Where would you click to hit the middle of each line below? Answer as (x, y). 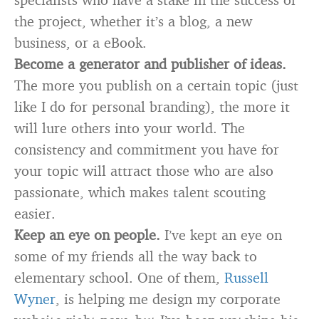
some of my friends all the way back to (136, 256)
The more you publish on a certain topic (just (156, 85)
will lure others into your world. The (130, 128)
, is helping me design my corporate (168, 299)
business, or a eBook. (80, 42)
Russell (246, 277)
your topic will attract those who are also (144, 171)
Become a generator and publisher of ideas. (150, 64)
